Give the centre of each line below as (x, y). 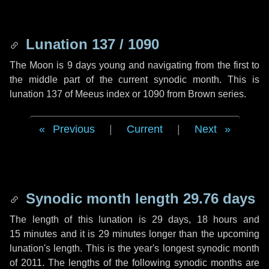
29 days (170, 219)
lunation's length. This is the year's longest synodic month (134, 248)
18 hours (217, 219)
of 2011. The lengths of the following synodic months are (134, 263)
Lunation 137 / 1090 (90, 44)
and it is (78, 234)
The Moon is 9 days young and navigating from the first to (134, 65)
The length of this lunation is (81, 219)
